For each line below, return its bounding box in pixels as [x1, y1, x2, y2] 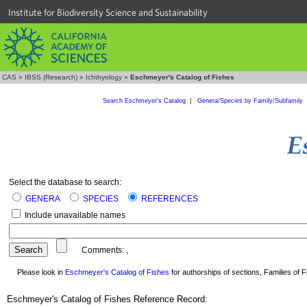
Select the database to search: [9, 177, 121, 187]
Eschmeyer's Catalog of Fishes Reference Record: [7, 294, 208, 305]
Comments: [67, 245, 126, 255]
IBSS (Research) [25, 73, 77, 81]
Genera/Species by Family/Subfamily [197, 97, 305, 104]
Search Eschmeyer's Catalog [102, 97, 186, 104]
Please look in [9, 268, 65, 276]
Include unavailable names [23, 210, 125, 220]
